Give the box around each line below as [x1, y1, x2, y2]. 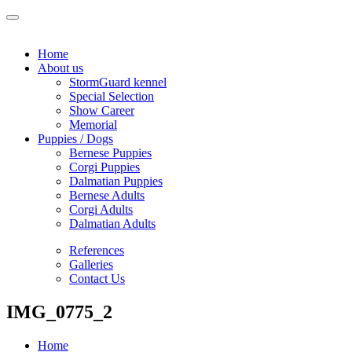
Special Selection [69, 90, 154, 103]
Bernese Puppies [69, 146, 152, 159]
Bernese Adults [69, 189, 145, 202]
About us [38, 61, 83, 75]
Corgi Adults [69, 203, 133, 216]
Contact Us [69, 272, 125, 285]
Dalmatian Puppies [69, 174, 163, 188]
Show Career [69, 104, 134, 117]
